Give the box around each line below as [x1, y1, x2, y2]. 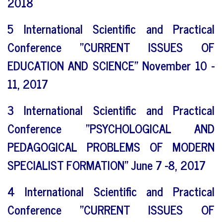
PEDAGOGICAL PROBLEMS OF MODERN [7, 136, 215, 156]
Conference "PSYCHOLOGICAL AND [7, 118, 215, 138]
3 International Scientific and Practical [7, 100, 215, 119]
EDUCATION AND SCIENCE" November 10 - [7, 55, 215, 75]
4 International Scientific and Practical [7, 181, 215, 201]
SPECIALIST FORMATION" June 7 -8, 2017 [7, 155, 206, 174]
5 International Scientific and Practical [7, 18, 215, 38]
